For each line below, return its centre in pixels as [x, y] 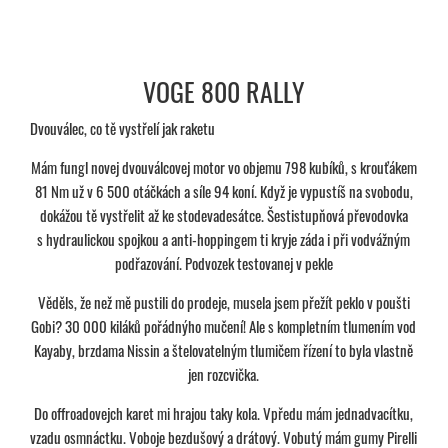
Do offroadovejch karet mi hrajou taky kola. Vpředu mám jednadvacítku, [224, 413]
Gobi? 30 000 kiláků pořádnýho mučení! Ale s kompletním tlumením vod [224, 326]
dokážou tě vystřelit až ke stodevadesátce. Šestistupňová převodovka [223, 215]
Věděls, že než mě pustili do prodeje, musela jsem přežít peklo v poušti [223, 302]
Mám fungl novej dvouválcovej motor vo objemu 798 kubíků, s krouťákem [223, 167]
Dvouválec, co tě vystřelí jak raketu [122, 128]
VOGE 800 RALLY [223, 92]
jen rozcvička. [224, 374]
